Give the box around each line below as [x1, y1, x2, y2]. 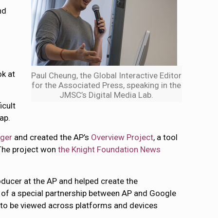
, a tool [153, 132, 178, 143]
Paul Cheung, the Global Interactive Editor [31, 71, 182, 81]
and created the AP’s [12, 132, 91, 143]
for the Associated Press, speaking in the [32, 80, 182, 91]
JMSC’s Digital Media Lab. [59, 90, 154, 100]
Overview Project [91, 132, 154, 143]
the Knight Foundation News [58, 145, 161, 155]
